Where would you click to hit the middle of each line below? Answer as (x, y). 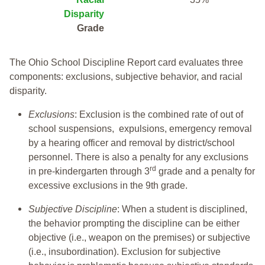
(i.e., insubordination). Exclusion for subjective (125, 251)
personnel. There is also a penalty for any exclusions (138, 157)
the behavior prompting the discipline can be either (134, 223)
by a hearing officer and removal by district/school (132, 143)
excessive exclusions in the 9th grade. (108, 185)
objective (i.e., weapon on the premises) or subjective (139, 237)
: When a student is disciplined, (182, 209)
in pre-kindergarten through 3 (89, 171)
